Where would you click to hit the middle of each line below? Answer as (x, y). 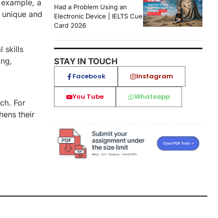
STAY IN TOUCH (86, 62)
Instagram (155, 76)
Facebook (89, 76)
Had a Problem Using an (91, 7)
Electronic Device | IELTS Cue (98, 16)
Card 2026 (70, 26)
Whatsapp (152, 97)
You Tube (88, 97)
